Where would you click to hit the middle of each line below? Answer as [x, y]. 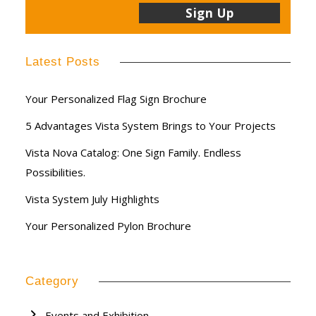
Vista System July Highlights [92, 199]
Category [52, 281]
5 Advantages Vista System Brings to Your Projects [151, 126]
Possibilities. [55, 172]
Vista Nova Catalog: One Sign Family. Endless [133, 153]
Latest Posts [63, 62]
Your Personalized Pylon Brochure [108, 226]
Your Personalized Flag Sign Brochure [116, 99]
